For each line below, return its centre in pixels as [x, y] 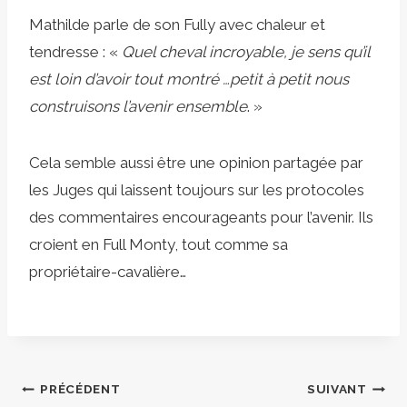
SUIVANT [337, 389]
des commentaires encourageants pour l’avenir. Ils [201, 217]
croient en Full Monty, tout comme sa [159, 244]
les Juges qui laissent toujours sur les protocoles [197, 189]
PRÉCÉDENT [80, 389]
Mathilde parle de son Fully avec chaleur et [177, 24]
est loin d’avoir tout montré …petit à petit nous [189, 79]
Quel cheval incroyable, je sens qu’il [246, 51]
